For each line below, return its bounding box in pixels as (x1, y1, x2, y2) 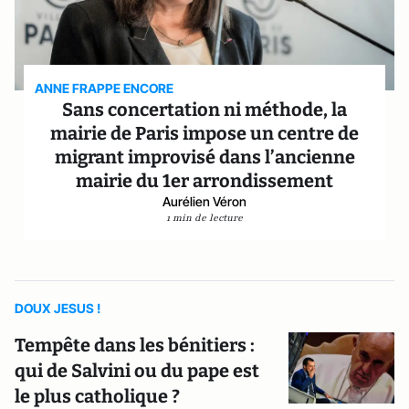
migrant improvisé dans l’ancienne (54, 146, 355, 168)
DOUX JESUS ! (15, 300, 100, 316)
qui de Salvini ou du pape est (15, 360, 259, 382)
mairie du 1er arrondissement (76, 170, 333, 192)
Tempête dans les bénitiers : (15, 334, 255, 356)
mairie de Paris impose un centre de (50, 122, 359, 144)
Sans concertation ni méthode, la (62, 99, 347, 121)
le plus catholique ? (15, 385, 180, 407)
